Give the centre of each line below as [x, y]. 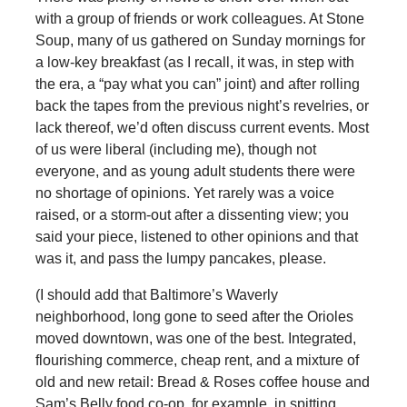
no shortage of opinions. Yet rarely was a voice [184, 194]
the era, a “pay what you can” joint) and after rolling [197, 84]
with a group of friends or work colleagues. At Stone [199, 19]
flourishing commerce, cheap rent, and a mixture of [197, 361]
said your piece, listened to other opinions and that [196, 237]
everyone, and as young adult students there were [195, 172]
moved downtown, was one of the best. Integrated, [195, 339]
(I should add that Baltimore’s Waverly [156, 295]
